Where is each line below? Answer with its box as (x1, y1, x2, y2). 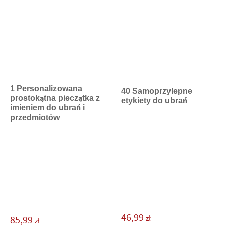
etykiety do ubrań (121, 96, 188, 105)
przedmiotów (10, 113, 60, 122)
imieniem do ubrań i (10, 103, 85, 112)
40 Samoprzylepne (121, 87, 193, 96)
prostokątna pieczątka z (10, 94, 100, 102)
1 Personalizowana (10, 84, 83, 93)
